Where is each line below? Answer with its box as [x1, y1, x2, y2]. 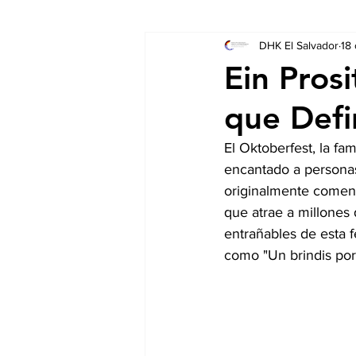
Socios [176, 41, 211, 55]
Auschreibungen [243, 41, 327, 55]
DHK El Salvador [259, 38, 339, 52]
